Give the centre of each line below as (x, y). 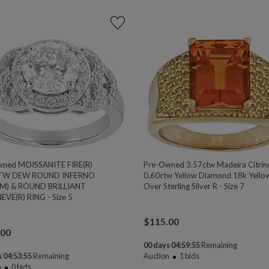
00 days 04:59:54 (172, 245)
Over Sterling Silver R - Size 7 (194, 186)
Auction (157, 256)
